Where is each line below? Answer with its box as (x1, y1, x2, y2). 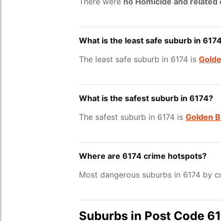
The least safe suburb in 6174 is (79, 54, 199, 64)
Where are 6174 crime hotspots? (79, 151, 207, 161)
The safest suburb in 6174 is (79, 112, 185, 122)
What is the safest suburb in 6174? (79, 93, 213, 103)
